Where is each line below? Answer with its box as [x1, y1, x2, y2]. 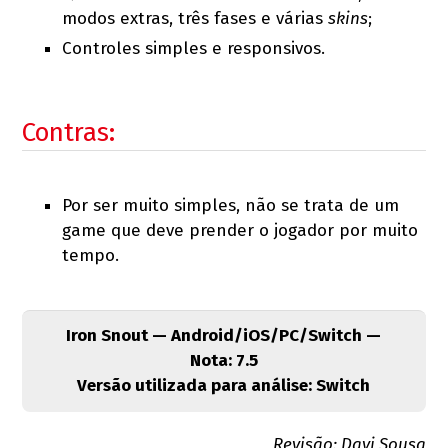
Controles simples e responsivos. [62, 37, 326, 59]
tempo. [62, 244, 120, 266]
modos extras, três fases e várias [62, 7, 329, 29]
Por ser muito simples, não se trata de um [62, 194, 400, 216]
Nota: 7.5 [189, 349, 258, 371]
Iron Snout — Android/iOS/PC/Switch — [66, 324, 382, 346]
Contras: [22, 116, 116, 148]
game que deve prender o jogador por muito [62, 219, 419, 241]
